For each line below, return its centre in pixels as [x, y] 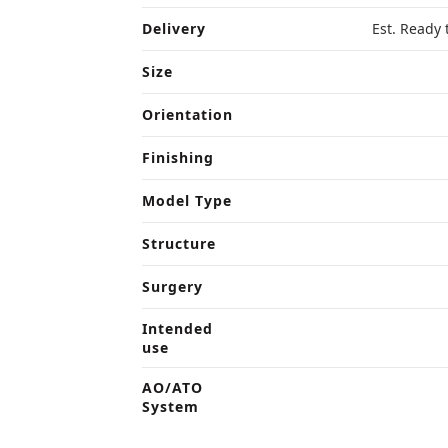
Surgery [172, 286]
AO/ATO [172, 387]
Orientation [187, 114]
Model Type [186, 200]
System [170, 406]
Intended [177, 328]
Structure [178, 243]
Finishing [177, 157]
